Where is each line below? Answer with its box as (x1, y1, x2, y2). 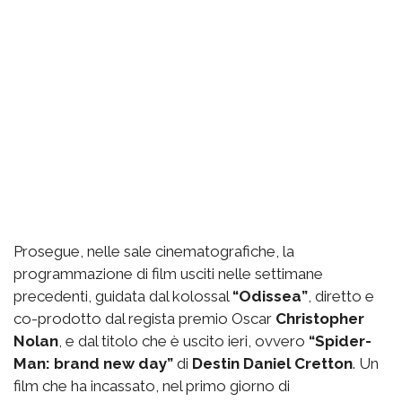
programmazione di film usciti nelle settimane (13, 265, 323, 284)
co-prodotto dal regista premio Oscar (13, 310, 275, 328)
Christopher (275, 310, 364, 328)
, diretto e (308, 287, 374, 306)
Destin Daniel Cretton (192, 354, 353, 373)
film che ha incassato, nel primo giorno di (13, 377, 290, 396)
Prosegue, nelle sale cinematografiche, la (13, 242, 294, 261)
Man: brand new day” (13, 354, 173, 373)
